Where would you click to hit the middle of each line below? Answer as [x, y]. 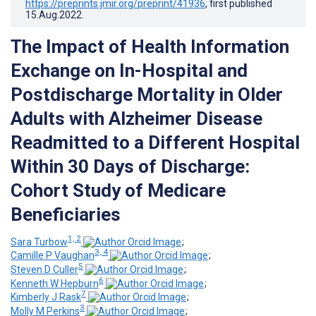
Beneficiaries [66, 214]
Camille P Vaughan [53, 256]
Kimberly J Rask [46, 297]
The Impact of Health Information [150, 46]
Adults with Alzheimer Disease [136, 118]
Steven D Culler [44, 269]
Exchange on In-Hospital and [129, 70]
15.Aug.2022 [54, 14]
